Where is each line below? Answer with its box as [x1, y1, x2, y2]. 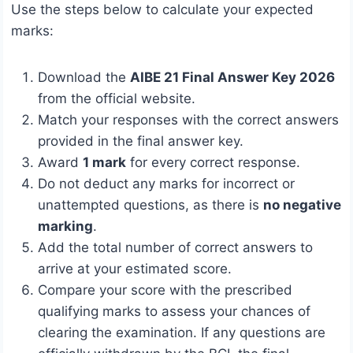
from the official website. [38, 90, 195, 106]
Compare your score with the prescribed [38, 281, 292, 298]
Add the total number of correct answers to [38, 239, 313, 255]
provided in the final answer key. [38, 132, 243, 149]
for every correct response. [126, 154, 300, 170]
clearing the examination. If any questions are [38, 324, 325, 340]
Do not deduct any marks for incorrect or [38, 175, 295, 191]
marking [38, 217, 93, 234]
